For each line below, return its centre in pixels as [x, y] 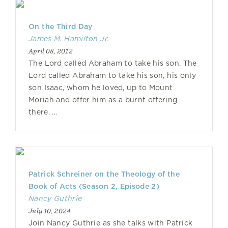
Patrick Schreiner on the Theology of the [104, 174]
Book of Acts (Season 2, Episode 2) [94, 186]
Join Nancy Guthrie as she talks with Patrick [111, 223]
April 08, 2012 [51, 51]
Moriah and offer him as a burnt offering [103, 100]
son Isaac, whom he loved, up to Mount [101, 88]
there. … [43, 112]
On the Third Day [61, 26]
